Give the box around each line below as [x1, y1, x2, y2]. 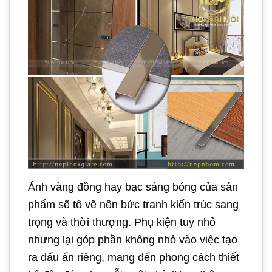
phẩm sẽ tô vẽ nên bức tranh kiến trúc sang [28, 199, 239, 211]
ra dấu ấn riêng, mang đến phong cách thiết [28, 251, 239, 264]
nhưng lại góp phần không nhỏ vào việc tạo [28, 234, 237, 246]
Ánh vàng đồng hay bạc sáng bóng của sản [28, 181, 238, 194]
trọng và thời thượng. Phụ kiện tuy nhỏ [28, 216, 216, 229]
